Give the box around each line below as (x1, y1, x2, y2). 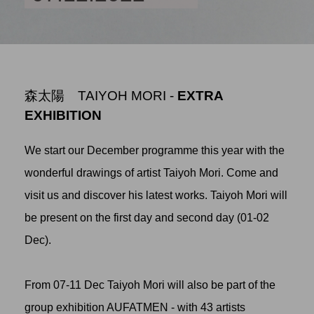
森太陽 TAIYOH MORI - (25, 88, 177, 103)
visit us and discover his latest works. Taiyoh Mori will (25, 189, 287, 201)
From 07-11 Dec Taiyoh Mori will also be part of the (25, 279, 275, 291)
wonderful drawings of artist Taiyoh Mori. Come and (25, 167, 278, 179)
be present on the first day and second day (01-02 (25, 212, 269, 224)
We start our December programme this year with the (25, 144, 285, 156)
